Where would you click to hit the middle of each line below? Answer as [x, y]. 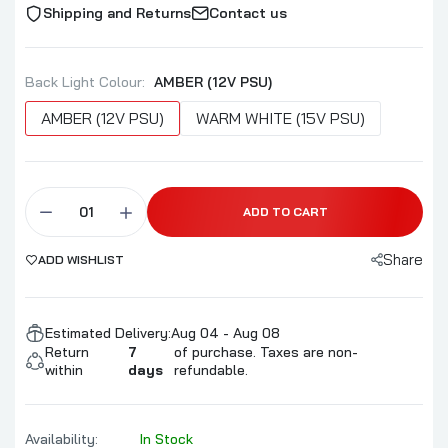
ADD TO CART [285, 211]
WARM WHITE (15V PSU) [280, 118]
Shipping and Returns [117, 12]
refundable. [211, 370]
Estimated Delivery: [108, 333]
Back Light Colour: [87, 82]
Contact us [248, 12]
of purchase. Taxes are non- [266, 352]
